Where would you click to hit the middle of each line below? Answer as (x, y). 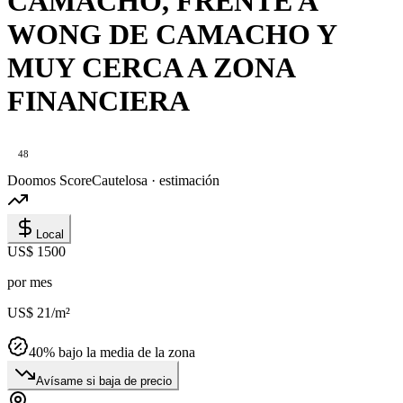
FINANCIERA (99, 100)
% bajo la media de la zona (119, 353)
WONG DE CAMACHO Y (172, 34)
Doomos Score (49, 181)
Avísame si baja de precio (104, 381)
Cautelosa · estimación (156, 181)
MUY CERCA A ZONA (151, 67)
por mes (30, 282)
